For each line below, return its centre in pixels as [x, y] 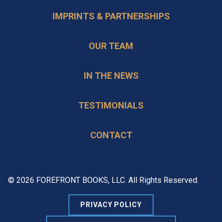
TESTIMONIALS [111, 105]
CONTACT [111, 135]
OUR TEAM [111, 46]
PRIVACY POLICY [111, 205]
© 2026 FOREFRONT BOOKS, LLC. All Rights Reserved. [103, 180]
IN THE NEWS [111, 76]
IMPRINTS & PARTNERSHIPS [111, 16]
